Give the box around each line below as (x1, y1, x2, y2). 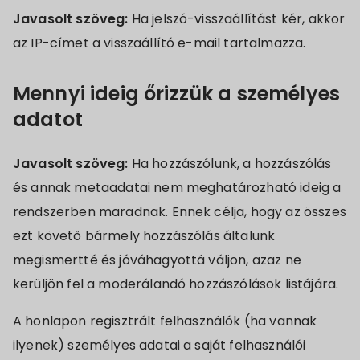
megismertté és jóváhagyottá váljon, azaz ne (13, 251, 301, 269)
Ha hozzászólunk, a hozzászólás (131, 154, 332, 173)
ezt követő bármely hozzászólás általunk (13, 227, 276, 245)
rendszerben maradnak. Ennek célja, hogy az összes (13, 202, 346, 221)
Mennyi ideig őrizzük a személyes (13, 80, 341, 107)
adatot (13, 106, 83, 133)
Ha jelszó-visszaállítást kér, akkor (131, 10, 346, 28)
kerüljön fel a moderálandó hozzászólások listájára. (13, 275, 339, 293)
